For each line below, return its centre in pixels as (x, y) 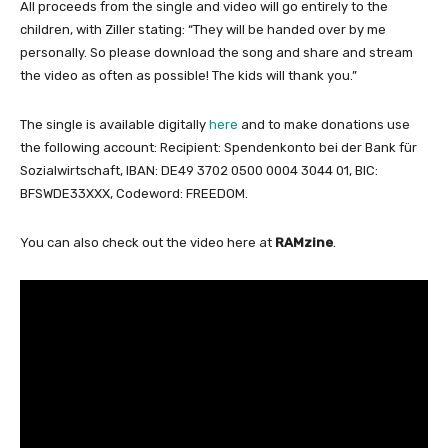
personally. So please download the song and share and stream (216, 52)
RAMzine (302, 242)
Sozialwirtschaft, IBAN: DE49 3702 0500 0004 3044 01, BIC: (199, 170)
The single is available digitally (114, 124)
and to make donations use (324, 124)
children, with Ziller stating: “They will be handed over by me (203, 29)
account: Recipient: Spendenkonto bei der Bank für (260, 147)
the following (60, 147)
